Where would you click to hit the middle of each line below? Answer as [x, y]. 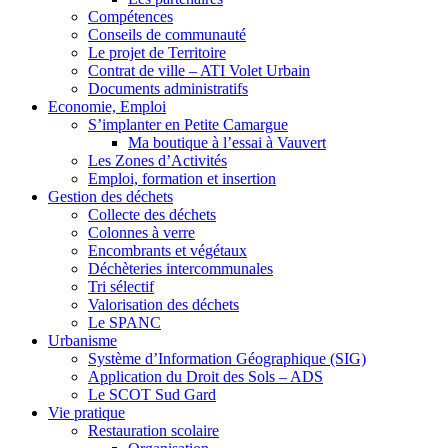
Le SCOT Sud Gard [152, 395]
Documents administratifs [168, 89]
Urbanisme [82, 341]
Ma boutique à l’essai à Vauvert [227, 143]
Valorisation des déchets [163, 305]
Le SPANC [124, 323]
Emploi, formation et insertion [182, 179]
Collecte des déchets [152, 215]
